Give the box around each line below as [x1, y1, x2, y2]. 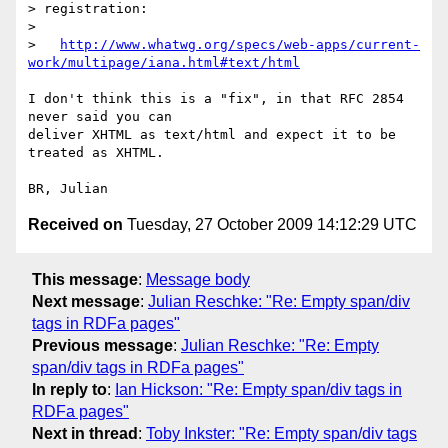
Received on [28, 216, 123, 234]
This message [32, 270, 138, 288]
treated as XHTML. [28, 145, 164, 161]
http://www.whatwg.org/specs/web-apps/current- [60, 37, 420, 53]
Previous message [32, 336, 173, 354]
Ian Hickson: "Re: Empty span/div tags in [115, 380, 402, 398]
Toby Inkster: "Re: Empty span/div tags [146, 424, 417, 442]
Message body [146, 270, 250, 288]
